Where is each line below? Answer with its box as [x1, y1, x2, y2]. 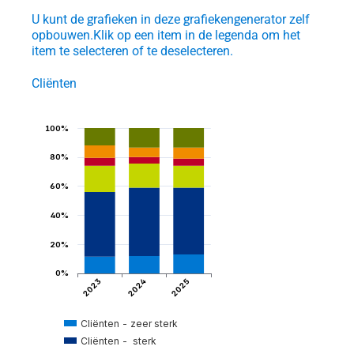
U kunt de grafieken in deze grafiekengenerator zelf [32, 12, 311, 28]
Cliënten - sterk [81, 334, 157, 347]
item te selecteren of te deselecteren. [32, 43, 234, 59]
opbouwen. [32, 28, 94, 43]
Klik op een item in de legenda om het [93, 28, 301, 43]
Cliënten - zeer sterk [81, 317, 179, 330]
